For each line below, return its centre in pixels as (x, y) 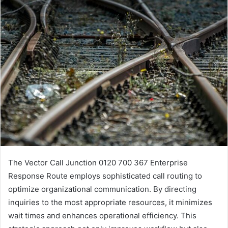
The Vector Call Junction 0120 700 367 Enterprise (98, 163)
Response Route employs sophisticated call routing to (105, 176)
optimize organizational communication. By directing (102, 189)
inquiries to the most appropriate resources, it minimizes (110, 203)
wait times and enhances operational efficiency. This (102, 216)
